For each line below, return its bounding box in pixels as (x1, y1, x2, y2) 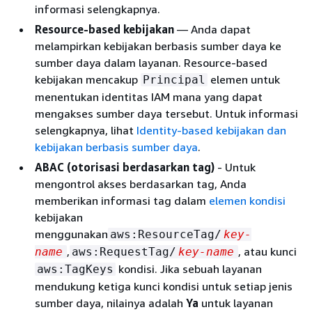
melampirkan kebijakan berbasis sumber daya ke (35, 39, 281, 53)
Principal (143, 73, 205, 86)
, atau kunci (238, 244, 297, 258)
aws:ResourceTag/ (110, 228, 221, 241)
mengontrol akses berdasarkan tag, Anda (35, 177, 247, 191)
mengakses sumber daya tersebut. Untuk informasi (35, 107, 298, 120)
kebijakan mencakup (35, 72, 141, 86)
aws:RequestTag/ (72, 245, 176, 258)
